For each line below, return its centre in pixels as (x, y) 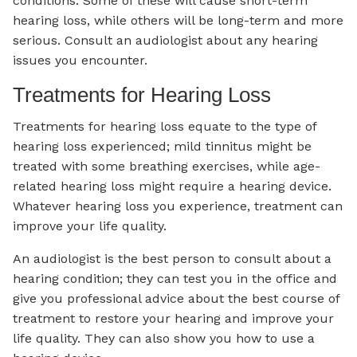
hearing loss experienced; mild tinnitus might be (162, 147)
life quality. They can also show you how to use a (164, 339)
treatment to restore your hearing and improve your (173, 319)
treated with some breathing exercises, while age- (167, 167)
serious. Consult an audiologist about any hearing (165, 40)
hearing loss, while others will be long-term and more (178, 20)
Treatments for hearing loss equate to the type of (165, 127)
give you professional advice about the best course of (176, 299)
